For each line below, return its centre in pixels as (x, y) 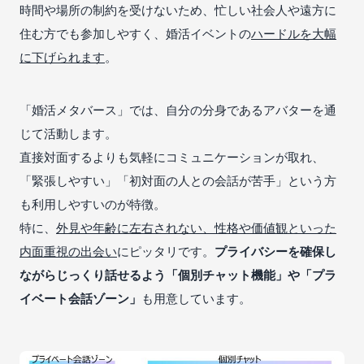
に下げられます (62, 56)
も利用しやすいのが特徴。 (93, 204)
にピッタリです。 (166, 251)
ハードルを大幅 (294, 33)
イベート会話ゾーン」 (80, 298)
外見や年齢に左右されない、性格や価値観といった (196, 227)
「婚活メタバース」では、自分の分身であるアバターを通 (178, 109)
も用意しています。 (196, 298)
